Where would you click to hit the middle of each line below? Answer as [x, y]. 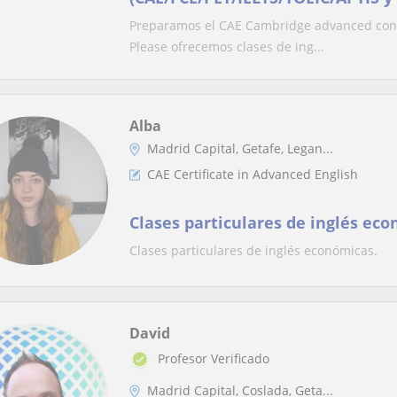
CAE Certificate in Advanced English [253, 174]
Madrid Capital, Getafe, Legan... [240, 148]
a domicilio [174, 19]
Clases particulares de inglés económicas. [253, 250]
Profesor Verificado [214, 359]
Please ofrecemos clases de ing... [227, 47]
